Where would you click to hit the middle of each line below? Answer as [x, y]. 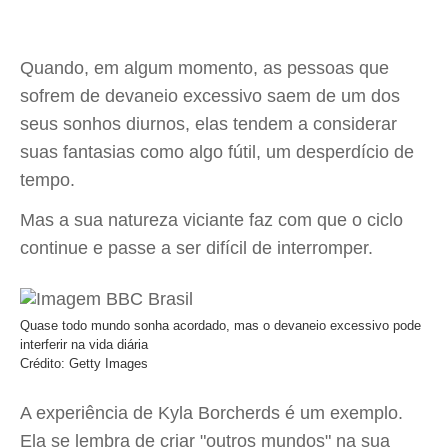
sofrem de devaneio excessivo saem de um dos [210, 96]
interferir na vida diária [84, 344]
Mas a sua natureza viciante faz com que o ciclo [211, 220]
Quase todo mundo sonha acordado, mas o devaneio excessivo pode [220, 325]
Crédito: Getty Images [84, 363]
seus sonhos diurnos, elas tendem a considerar [208, 124]
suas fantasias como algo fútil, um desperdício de [217, 152]
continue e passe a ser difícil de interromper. [196, 248]
